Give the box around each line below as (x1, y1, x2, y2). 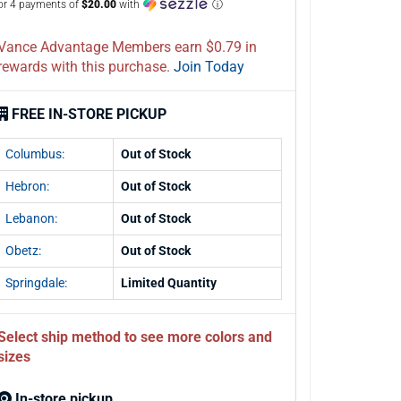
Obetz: (5, 243, 41, 258)
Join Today (174, 58, 244, 75)
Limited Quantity (121, 276, 217, 290)
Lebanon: (5, 211, 57, 226)
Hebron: (5, 179, 49, 193)
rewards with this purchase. (51, 58, 170, 75)
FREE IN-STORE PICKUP (12, 106, 166, 123)
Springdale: (5, 276, 67, 290)
